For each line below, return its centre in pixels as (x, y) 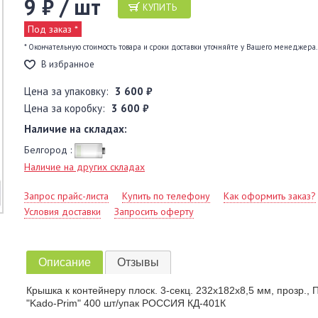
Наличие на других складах (84, 167)
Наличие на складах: (76, 129)
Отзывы (138, 262)
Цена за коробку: (66, 108)
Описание (64, 262)
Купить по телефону (166, 196)
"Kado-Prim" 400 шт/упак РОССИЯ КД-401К (126, 303)
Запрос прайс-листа (66, 196)
